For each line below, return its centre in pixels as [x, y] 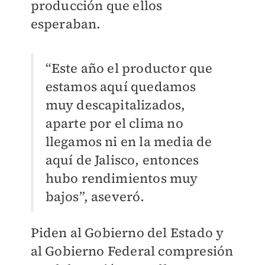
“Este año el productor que [129, 68]
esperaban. [66, 24]
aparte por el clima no [114, 123]
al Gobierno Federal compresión [132, 251]
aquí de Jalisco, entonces [122, 160]
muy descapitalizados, [115, 105]
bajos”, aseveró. [95, 197]
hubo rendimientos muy [122, 178]
